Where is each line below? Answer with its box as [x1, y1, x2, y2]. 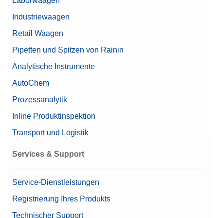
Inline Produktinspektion [12, 112, 95, 121]
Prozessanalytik [12, 95, 67, 104]
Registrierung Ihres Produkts [12, 195, 110, 203]
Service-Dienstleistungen [12, 178, 99, 187]
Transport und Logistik [12, 128, 89, 137]
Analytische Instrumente [12, 62, 95, 71]
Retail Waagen [12, 29, 63, 38]
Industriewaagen [12, 13, 70, 21]
